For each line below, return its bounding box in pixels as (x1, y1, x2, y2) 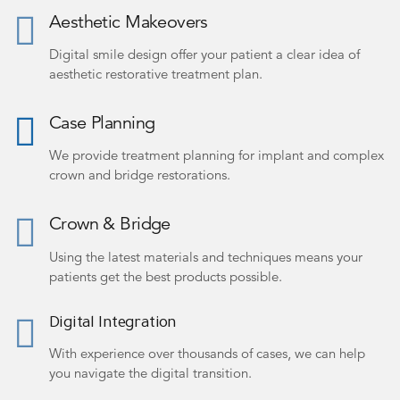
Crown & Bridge (49, 212, 171, 235)
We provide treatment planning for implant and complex (49, 146, 384, 164)
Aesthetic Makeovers (49, 11, 208, 34)
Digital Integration (49, 314, 177, 333)
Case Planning (49, 112, 155, 135)
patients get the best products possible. (49, 267, 282, 285)
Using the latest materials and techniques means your (49, 247, 362, 265)
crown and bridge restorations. (49, 166, 230, 184)
